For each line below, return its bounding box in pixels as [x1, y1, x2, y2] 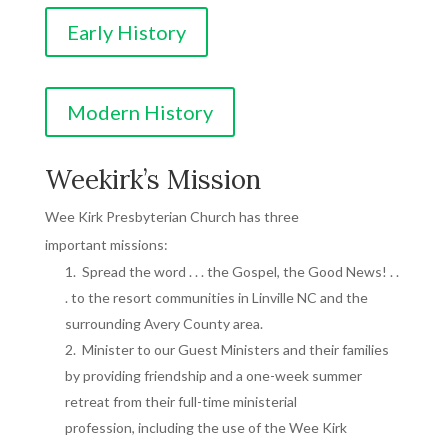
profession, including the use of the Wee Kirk [64, 419, 347, 436]
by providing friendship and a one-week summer [64, 367, 362, 384]
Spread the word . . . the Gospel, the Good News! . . [78, 263, 399, 280]
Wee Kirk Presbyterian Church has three [44, 208, 299, 225]
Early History [66, 20, 186, 44]
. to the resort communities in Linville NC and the [64, 289, 368, 306]
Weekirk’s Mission [44, 163, 261, 196]
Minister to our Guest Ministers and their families [78, 341, 389, 358]
